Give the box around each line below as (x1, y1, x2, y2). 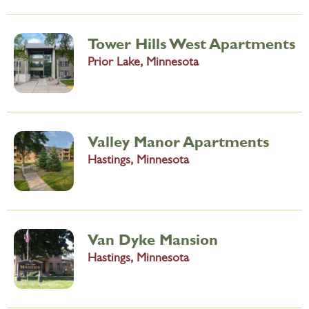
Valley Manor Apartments (88, 132, 269, 150)
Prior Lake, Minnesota (88, 57, 199, 70)
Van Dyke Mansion (88, 230, 218, 248)
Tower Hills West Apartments (88, 34, 295, 52)
